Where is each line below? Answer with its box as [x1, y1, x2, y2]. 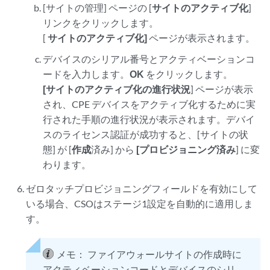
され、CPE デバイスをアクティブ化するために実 [42, 98, 256, 110]
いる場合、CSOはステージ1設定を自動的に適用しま [26, 198, 254, 209]
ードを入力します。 [42, 68, 130, 80]
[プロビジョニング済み [136, 143, 236, 155]
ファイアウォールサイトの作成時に [87, 248, 242, 260]
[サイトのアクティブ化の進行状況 [42, 83, 190, 95]
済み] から [90, 143, 136, 155]
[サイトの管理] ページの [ [42, 2, 152, 13]
